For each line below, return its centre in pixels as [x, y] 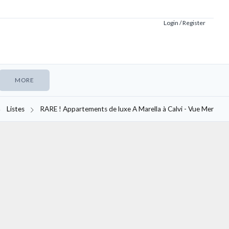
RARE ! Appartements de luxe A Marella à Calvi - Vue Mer [127, 109]
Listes [16, 109]
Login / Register [184, 23]
